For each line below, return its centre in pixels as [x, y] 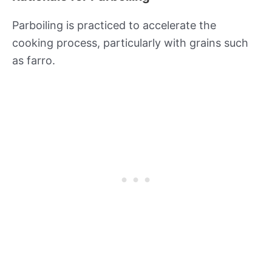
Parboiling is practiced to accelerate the [114, 25]
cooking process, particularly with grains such [130, 42]
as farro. [34, 60]
